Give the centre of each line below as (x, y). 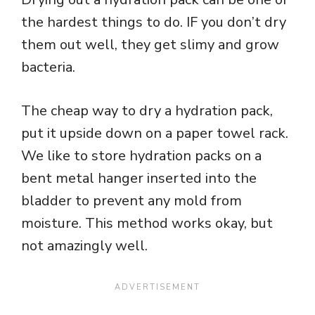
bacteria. (48, 67)
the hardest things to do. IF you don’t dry (154, 22)
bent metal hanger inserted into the (139, 179)
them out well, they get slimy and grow (150, 45)
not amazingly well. (84, 246)
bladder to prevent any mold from (131, 201)
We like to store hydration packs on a (141, 156)
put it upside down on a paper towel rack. (155, 134)
